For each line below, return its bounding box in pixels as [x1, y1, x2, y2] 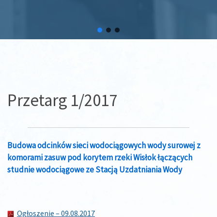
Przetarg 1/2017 [7, 90, 117, 111]
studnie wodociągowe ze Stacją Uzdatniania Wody [7, 164, 182, 175]
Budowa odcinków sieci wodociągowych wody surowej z [7, 140, 201, 151]
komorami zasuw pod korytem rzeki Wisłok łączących [7, 152, 192, 163]
